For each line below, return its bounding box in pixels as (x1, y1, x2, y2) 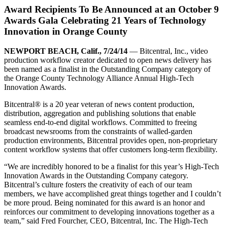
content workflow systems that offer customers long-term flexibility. (4, 145, 217, 154)
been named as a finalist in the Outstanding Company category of (4, 64, 210, 73)
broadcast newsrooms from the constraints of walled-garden (4, 127, 192, 136)
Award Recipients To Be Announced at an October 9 (4, 4, 219, 15)
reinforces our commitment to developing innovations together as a (4, 207, 214, 216)
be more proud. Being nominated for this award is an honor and (4, 198, 205, 207)
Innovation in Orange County (4, 26, 128, 37)
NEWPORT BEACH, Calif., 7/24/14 (4, 46, 128, 55)
